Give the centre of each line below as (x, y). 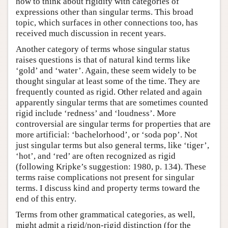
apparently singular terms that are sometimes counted (112, 103)
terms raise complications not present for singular (105, 178)
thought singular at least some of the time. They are (108, 81)
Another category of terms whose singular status (103, 49)
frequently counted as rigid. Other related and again (109, 92)
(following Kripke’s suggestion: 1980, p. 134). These (111, 167)
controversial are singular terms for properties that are (113, 124)
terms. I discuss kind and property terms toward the (108, 188)
